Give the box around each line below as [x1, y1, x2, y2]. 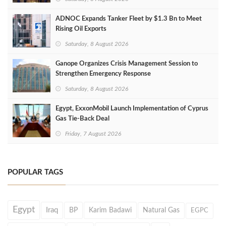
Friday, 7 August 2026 [65, 131, 121, 137]
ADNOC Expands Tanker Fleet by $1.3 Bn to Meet [55, 16, 202, 22]
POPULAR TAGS [8, 168, 63, 176]
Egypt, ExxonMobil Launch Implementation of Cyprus [55, 105, 208, 112]
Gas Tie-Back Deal [55, 116, 109, 122]
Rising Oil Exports [55, 26, 106, 32]
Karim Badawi [89, 207, 132, 214]
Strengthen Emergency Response [55, 71, 151, 77]
